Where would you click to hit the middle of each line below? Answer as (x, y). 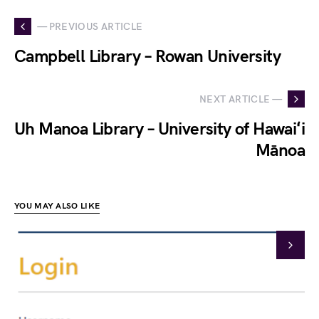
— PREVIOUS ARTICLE (90, 26)
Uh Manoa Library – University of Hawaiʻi (159, 129)
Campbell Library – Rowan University (147, 57)
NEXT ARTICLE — (241, 99)
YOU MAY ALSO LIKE (57, 206)
